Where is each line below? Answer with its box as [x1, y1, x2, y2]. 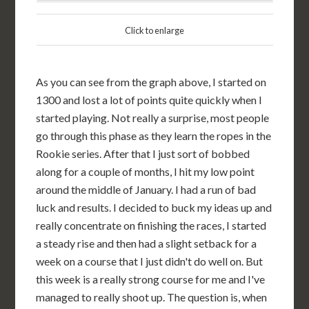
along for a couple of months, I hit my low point [36, 165, 255, 178]
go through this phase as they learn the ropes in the [36, 129, 272, 142]
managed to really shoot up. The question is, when [36, 290, 268, 303]
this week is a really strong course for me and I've [36, 272, 266, 286]
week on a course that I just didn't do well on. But [36, 255, 263, 268]
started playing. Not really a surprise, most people [36, 111, 270, 124]
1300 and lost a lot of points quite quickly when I [36, 93, 263, 106]
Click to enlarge [125, 25, 184, 36]
